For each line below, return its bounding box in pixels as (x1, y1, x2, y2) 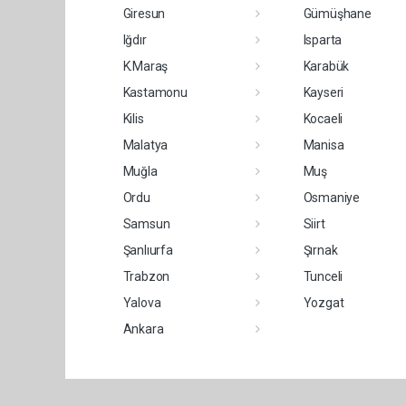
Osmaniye (303, 189, 360, 205)
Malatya (122, 137, 169, 152)
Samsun (122, 216, 170, 231)
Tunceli (303, 268, 343, 284)
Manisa (303, 137, 344, 152)
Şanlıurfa (122, 242, 173, 257)
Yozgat (303, 295, 344, 310)
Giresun (122, 5, 166, 21)
